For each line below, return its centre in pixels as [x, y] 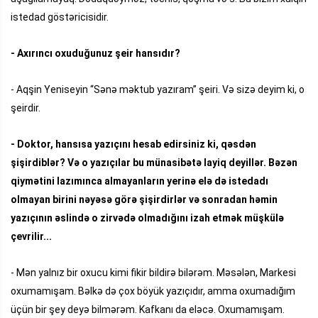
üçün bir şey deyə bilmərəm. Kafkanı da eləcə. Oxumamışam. [148, 309]
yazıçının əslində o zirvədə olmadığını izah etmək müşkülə [147, 218]
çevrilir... [32, 236]
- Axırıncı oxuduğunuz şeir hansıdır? [95, 53]
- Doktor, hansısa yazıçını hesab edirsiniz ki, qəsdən [133, 144]
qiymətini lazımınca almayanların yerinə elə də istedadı [139, 181]
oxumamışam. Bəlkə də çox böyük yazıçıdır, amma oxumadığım [153, 291]
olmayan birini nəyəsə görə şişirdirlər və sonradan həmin [144, 199]
